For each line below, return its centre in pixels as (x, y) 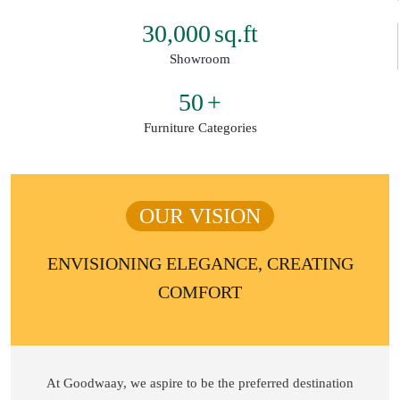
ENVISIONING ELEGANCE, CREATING (200, 263)
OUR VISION (200, 216)
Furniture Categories (200, 127)
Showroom (200, 58)
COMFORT (200, 292)
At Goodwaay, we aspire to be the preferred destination (200, 383)
